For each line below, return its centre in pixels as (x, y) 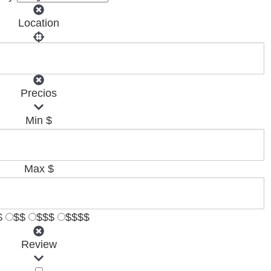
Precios (39, 93)
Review (39, 244)
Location (39, 23)
